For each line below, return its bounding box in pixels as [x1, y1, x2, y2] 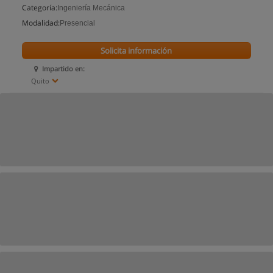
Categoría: [22, 2, 57, 13]
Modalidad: [22, 18, 60, 28]
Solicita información [101, 45, 172, 56]
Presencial [60, 19, 95, 27]
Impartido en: [42, 64, 85, 73]
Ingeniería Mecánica [57, 4, 125, 12]
